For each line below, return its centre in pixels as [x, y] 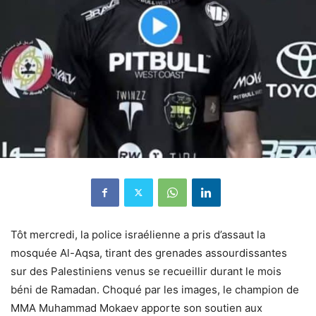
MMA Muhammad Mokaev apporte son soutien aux [136, 308]
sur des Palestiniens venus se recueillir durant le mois [146, 271]
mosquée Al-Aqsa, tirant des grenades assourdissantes [149, 253]
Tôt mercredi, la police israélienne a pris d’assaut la [138, 234]
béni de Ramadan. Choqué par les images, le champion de [155, 289]
